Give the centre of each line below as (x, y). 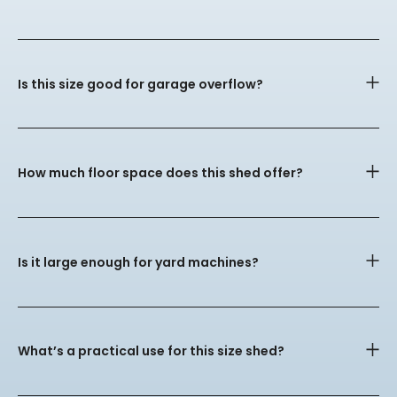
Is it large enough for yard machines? (138, 262)
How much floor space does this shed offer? (160, 173)
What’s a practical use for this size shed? (151, 351)
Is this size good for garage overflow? (140, 84)
